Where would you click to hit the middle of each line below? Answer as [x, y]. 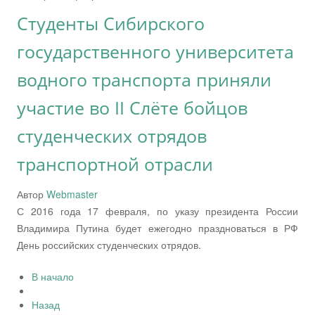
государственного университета [155, 51]
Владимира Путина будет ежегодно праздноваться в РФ [157, 227]
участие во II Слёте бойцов [132, 108]
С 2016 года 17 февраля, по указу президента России [157, 211]
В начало [53, 276]
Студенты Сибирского [111, 23]
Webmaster [72, 194]
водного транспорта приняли [144, 79]
